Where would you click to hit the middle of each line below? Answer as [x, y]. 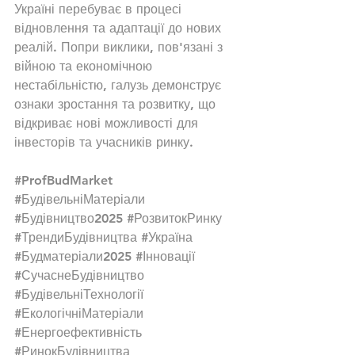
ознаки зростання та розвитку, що [117, 104]
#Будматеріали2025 [73, 256]
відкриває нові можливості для [108, 123]
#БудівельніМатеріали [80, 199]
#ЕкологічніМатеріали [79, 313]
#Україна [167, 237]
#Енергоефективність [78, 332]
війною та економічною [85, 66]
